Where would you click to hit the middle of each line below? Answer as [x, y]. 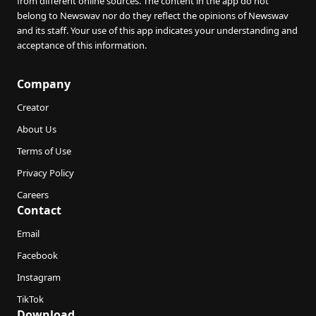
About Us [37, 129]
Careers [33, 195]
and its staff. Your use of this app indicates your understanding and [157, 31]
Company [44, 84]
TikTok [30, 299]
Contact [39, 211]
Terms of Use [44, 151]
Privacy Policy [45, 173]
